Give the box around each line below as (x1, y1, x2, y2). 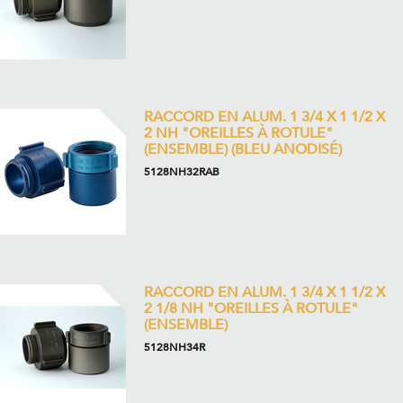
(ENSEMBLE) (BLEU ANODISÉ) (144, 139, 342, 159)
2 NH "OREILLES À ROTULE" (144, 123, 333, 143)
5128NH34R (144, 340, 205, 354)
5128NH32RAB (144, 165, 219, 179)
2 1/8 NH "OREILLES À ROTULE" (144, 299, 358, 318)
